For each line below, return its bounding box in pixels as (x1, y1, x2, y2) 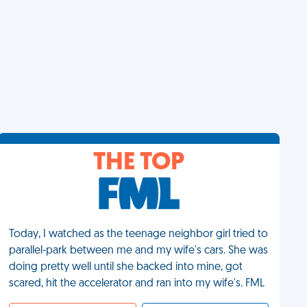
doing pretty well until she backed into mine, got (9, 262, 243, 273)
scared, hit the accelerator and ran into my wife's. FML (9, 278, 265, 289)
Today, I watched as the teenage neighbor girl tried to (9, 229, 269, 240)
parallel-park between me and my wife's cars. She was (9, 245, 269, 256)
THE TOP (93, 151, 185, 175)
